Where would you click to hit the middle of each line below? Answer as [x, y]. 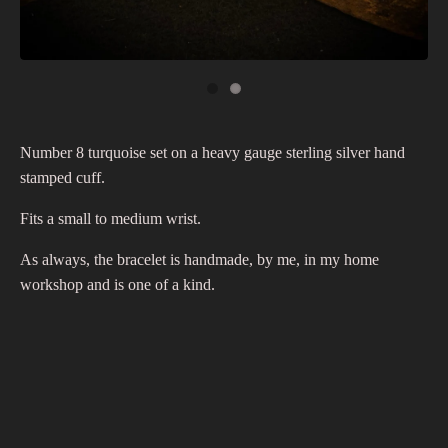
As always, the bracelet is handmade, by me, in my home [199, 259]
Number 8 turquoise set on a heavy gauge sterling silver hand [212, 152]
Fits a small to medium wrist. [110, 218]
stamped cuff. [62, 177]
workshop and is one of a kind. [117, 284]
